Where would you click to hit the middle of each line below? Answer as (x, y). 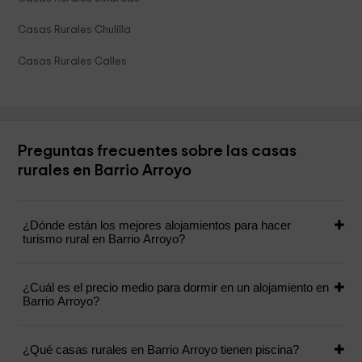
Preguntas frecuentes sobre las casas (158, 152)
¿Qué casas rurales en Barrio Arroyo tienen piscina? (161, 350)
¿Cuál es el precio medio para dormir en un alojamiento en (176, 288)
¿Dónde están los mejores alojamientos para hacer (157, 225)
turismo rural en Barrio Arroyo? (104, 239)
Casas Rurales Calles (73, 62)
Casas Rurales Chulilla (75, 30)
